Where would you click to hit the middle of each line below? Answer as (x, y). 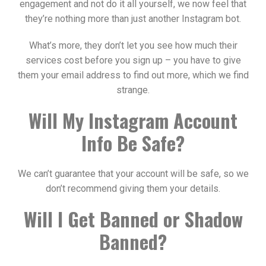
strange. (133, 90)
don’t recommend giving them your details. (133, 189)
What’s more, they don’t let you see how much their (133, 46)
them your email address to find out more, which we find (133, 75)
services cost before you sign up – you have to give (133, 61)
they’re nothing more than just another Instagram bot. (133, 19)
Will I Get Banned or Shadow (133, 219)
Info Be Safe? (133, 143)
